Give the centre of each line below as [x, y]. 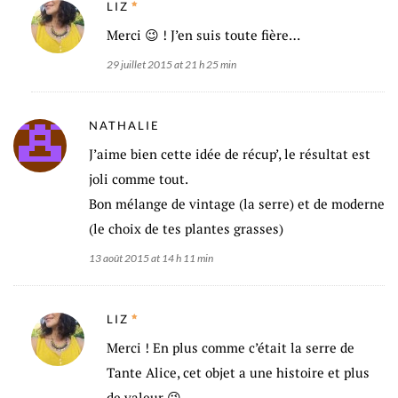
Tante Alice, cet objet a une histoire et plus [238, 373]
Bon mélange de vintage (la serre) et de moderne [237, 203]
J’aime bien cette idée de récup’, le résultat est [230, 153]
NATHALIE [124, 125]
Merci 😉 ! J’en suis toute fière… [203, 34]
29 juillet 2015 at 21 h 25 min [171, 64]
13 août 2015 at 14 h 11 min [151, 258]
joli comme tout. [139, 178]
